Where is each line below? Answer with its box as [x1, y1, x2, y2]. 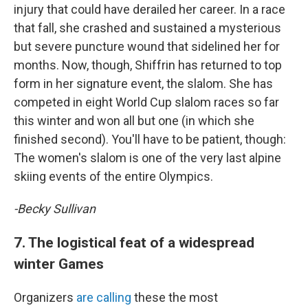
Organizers [14, 290, 76, 305]
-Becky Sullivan [14, 201, 96, 216]
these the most [131, 290, 218, 305]
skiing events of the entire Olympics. [14, 169, 213, 184]
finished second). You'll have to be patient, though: [14, 132, 286, 146]
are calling [76, 290, 131, 305]
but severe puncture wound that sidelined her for [14, 39, 280, 54]
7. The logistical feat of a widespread [14, 234, 254, 251]
